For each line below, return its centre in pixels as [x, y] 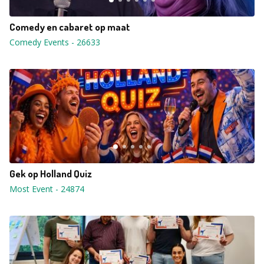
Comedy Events [39, 42]
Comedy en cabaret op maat [70, 27]
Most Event [31, 189]
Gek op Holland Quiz [51, 174]
